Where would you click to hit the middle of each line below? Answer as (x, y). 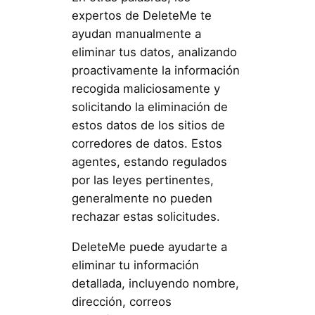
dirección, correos (121, 301)
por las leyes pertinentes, (142, 180)
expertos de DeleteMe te (141, 16)
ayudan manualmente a (136, 34)
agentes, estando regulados (149, 162)
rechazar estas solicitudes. (146, 217)
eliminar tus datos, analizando (154, 52)
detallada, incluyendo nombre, (155, 283)
